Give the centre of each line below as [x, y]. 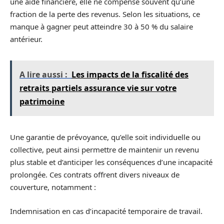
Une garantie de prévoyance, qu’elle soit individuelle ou [105, 137]
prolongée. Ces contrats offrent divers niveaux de [95, 175]
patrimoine [42, 102]
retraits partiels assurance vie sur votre [98, 88]
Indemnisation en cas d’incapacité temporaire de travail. [106, 211]
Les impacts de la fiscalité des [130, 75]
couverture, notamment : [53, 187]
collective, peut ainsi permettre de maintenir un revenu [104, 150]
